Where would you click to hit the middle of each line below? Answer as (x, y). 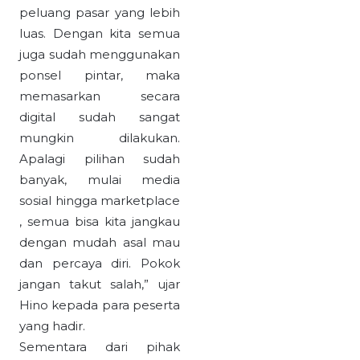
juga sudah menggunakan (100, 55)
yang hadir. (52, 326)
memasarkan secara (100, 96)
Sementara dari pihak (100, 347)
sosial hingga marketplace (100, 201)
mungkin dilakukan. (100, 138)
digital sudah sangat (100, 117)
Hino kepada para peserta (100, 305)
